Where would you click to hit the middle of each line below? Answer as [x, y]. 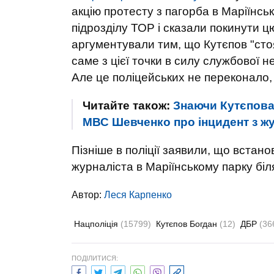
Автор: [88, 195]
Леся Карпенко [138, 195]
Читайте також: [128, 106]
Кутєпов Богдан [188, 224]
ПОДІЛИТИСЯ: [95, 258]
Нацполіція [97, 224]
